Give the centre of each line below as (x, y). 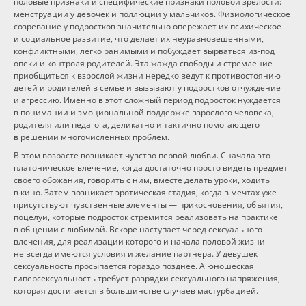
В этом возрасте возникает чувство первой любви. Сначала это (142, 155)
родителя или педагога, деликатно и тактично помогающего (137, 125)
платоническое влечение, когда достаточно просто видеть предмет (151, 168)
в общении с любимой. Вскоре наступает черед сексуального (138, 229)
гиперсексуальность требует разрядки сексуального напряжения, (147, 278)
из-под (261, 51)
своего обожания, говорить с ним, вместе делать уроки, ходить (142, 180)
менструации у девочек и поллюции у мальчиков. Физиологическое (152, 14)
